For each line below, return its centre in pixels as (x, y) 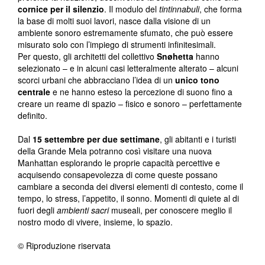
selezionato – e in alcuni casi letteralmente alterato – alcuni (128, 68)
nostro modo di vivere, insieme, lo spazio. (95, 222)
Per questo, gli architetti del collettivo (87, 56)
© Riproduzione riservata (64, 246)
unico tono (197, 80)
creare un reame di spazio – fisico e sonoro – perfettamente (130, 104)
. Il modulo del (132, 9)
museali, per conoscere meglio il (170, 210)
